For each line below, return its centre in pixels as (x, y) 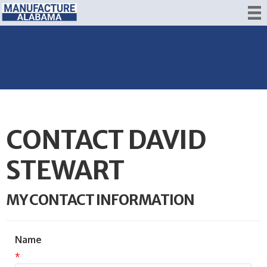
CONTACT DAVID (106, 140)
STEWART (65, 170)
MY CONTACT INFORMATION (100, 200)
